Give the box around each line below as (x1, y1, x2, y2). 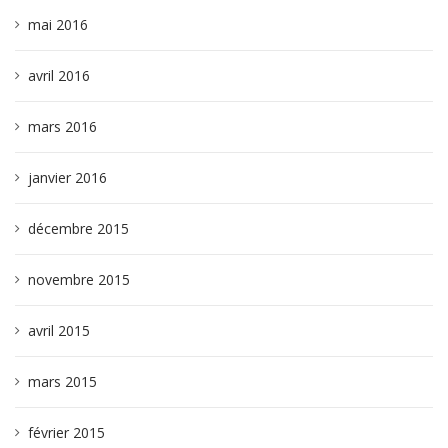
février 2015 (28, 423, 105, 442)
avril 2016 (28, 66, 90, 85)
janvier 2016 (28, 168, 107, 187)
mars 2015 (28, 372, 97, 391)
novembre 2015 (28, 270, 130, 289)
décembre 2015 (28, 219, 129, 238)
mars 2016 (28, 117, 97, 136)
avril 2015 (28, 321, 90, 340)
